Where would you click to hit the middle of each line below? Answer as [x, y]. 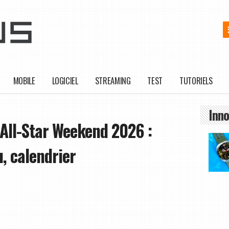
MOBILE [24, 81]
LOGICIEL [65, 81]
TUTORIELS [196, 81]
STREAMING [113, 81]
